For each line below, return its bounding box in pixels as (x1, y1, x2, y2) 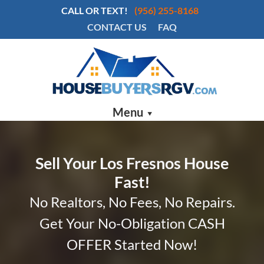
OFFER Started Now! (67, 236, 197, 253)
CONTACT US (87, 21, 147, 32)
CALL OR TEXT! (61, 5, 128, 16)
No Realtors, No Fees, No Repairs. (29, 193, 235, 211)
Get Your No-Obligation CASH (39, 214, 225, 232)
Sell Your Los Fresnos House (35, 153, 229, 173)
